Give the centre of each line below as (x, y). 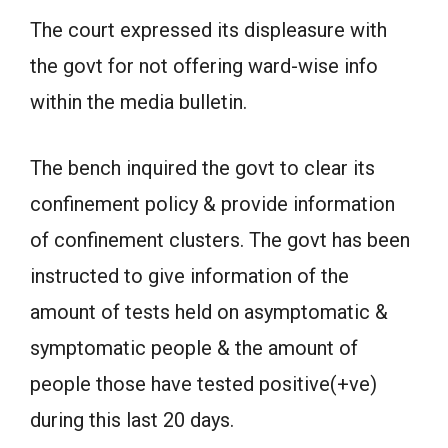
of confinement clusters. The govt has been (220, 240)
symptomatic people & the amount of (194, 348)
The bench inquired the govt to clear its (202, 168)
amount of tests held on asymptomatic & (209, 312)
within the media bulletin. (138, 102)
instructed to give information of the (189, 276)
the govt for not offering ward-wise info (204, 66)
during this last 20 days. (132, 420)
